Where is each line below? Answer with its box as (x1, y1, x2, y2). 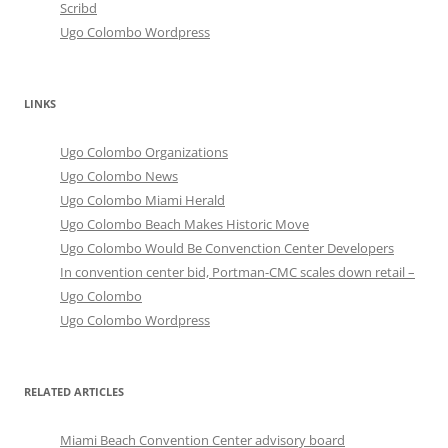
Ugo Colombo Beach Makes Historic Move (60, 215, 309, 234)
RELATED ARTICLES (24, 384, 124, 400)
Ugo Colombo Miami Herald (60, 191, 225, 210)
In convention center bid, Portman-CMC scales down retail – (60, 263, 415, 282)
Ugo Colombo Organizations (60, 143, 228, 162)
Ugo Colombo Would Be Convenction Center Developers (60, 239, 394, 258)
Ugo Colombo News (60, 167, 178, 186)
